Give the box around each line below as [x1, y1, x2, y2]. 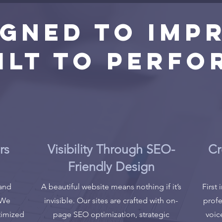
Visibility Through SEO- [47, 142, 175, 157]
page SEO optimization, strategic [53, 210, 169, 219]
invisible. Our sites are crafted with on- [44, 196, 178, 205]
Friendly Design [67, 159, 155, 174]
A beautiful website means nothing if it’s [41, 182, 181, 191]
